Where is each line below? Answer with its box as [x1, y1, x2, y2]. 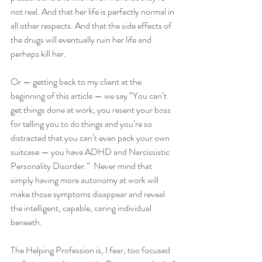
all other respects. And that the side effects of [11, 19, 173, 33]
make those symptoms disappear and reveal [11, 187, 167, 201]
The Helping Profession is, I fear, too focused [11, 243, 172, 257]
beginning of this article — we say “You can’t [11, 89, 168, 103]
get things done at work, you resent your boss [11, 103, 173, 117]
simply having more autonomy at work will [11, 173, 160, 187]
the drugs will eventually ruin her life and [11, 33, 153, 47]
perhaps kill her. [11, 47, 66, 61]
